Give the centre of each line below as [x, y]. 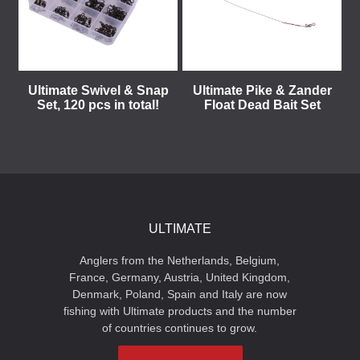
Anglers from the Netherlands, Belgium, [180, 260]
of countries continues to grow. [180, 328]
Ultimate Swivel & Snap [98, 90]
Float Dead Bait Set [262, 105]
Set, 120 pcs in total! [98, 105]
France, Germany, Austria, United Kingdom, [180, 277]
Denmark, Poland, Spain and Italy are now [180, 294]
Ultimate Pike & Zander [262, 90]
